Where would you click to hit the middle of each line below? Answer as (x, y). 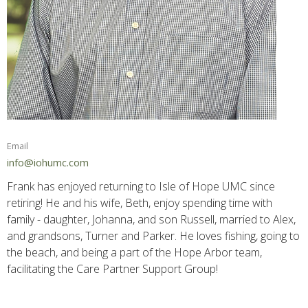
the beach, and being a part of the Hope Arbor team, (134, 253)
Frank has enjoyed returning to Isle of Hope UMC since (141, 187)
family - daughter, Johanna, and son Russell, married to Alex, (151, 220)
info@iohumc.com (48, 162)
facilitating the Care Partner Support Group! (112, 269)
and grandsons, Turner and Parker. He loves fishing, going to (153, 236)
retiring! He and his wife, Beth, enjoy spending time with (140, 203)
